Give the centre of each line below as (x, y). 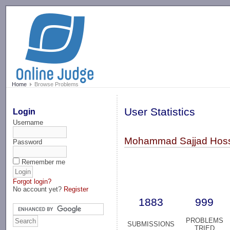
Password (28, 142)
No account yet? (39, 189)
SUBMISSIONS (151, 224)
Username (28, 122)
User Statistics (160, 112)
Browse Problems (55, 84)
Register (76, 189)
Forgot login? (32, 181)
